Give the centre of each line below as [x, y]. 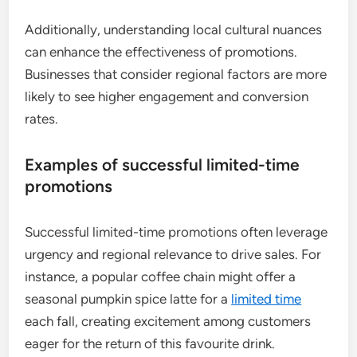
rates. [42, 119]
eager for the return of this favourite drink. [150, 343]
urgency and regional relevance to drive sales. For [173, 254]
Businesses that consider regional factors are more [176, 74]
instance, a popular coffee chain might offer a [161, 277]
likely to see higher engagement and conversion [167, 96]
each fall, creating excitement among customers [168, 321]
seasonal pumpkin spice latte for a [128, 299]
